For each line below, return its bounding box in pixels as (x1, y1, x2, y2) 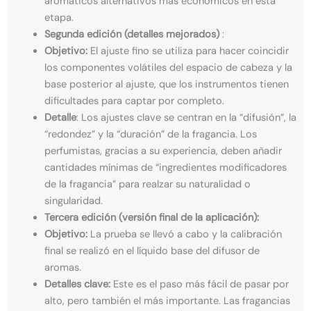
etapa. (44, 11, 74, 25)
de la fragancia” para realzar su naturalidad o (44, 178, 251, 192)
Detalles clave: (44, 278, 110, 292)
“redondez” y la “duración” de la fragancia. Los (44, 128, 257, 142)
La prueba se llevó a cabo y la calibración (87, 228, 282, 242)
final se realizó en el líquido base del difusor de (44, 244, 260, 258)
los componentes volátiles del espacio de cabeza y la (44, 61, 292, 75)
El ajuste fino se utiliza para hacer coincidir (87, 44, 289, 58)
